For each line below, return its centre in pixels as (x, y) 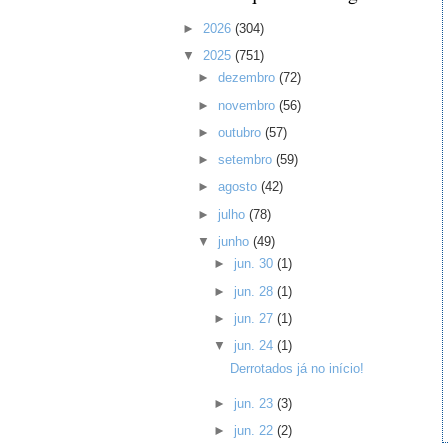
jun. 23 (255, 403)
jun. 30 (255, 264)
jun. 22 (255, 430)
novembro (249, 105)
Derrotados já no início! (296, 368)
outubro (242, 132)
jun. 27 (255, 318)
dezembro (249, 78)
